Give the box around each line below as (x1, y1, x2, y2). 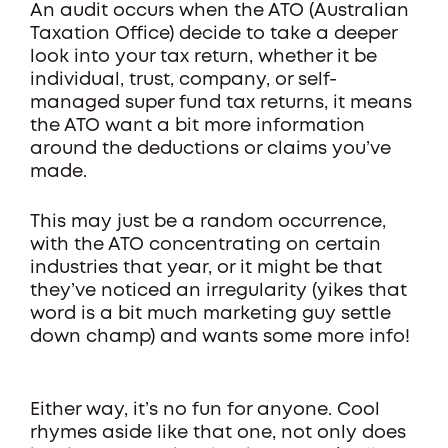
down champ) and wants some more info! (30, 329, 410, 345)
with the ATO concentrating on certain (30, 237, 381, 253)
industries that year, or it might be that (30, 260, 382, 276)
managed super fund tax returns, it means (30, 95, 412, 111)
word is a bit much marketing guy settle (30, 306, 391, 322)
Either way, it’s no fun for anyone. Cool (30, 402, 380, 418)
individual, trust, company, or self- (30, 72, 337, 88)
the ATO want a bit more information (30, 118, 365, 134)
